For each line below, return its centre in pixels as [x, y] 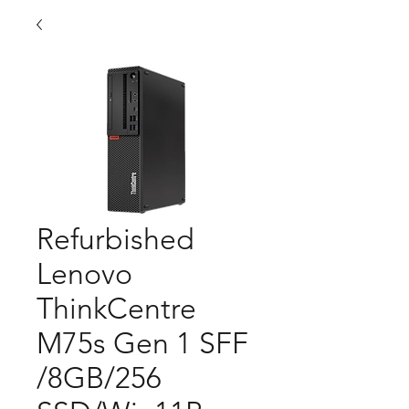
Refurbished [115, 239]
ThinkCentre [116, 309]
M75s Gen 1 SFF [142, 343]
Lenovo [84, 274]
